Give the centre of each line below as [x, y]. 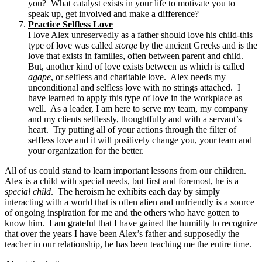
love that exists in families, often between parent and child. [137, 56]
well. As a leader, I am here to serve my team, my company [138, 108]
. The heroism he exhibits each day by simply [135, 191]
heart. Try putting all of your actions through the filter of [132, 129]
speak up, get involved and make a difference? [113, 13]
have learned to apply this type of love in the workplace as [135, 98]
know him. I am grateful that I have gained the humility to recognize [131, 223]
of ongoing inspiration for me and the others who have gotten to [122, 212]
